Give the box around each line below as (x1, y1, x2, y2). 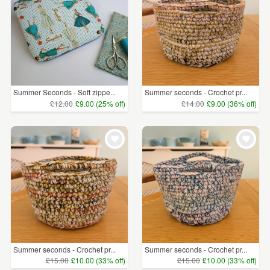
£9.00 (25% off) (75, 98, 125, 108)
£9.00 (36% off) (206, 98, 257, 108)
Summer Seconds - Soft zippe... (13, 87, 116, 98)
